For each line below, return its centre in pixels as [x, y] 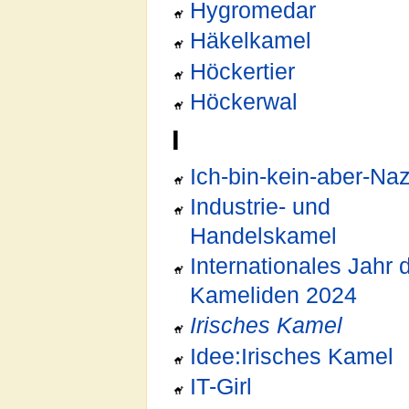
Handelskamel [264, 236]
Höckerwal [244, 101]
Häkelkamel [251, 41]
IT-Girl [221, 386]
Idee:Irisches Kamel [292, 356]
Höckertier [243, 71]
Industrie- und [261, 206]
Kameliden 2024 [274, 296]
